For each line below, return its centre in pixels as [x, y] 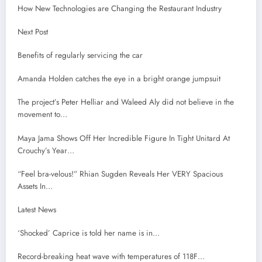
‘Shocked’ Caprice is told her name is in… [89, 233]
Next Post [33, 32]
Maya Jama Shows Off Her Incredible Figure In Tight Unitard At [124, 138]
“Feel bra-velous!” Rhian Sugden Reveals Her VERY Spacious [120, 174]
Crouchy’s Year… [46, 150]
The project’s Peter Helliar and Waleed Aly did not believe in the [126, 102]
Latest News [37, 210]
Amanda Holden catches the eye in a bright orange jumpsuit [119, 79]
